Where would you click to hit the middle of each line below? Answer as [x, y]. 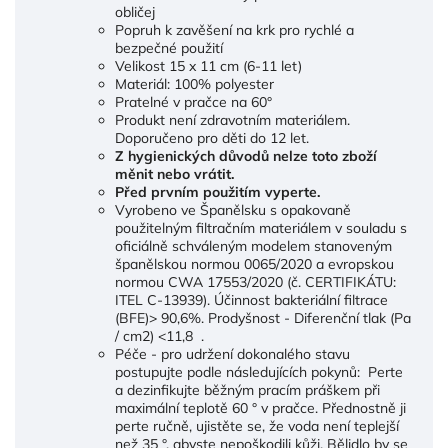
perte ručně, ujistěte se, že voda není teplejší [257, 426]
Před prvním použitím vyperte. [217, 192]
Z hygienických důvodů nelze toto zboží [246, 156]
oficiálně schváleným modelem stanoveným [253, 246]
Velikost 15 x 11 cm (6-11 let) [208, 66]
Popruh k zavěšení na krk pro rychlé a [234, 30]
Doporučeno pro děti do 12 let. [212, 138]
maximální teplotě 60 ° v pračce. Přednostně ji [260, 408]
